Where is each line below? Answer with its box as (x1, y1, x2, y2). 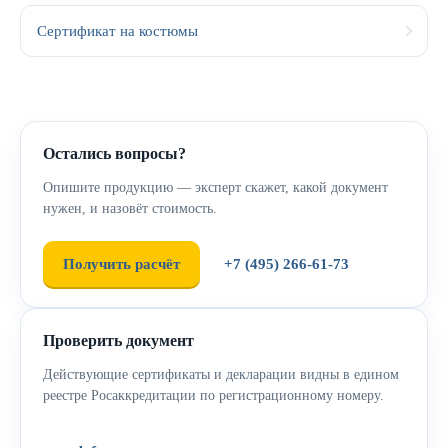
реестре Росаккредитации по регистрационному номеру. (43, 388, 384, 403)
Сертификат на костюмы (37, 23, 198, 39)
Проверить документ (43, 332, 194, 349)
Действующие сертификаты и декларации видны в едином (43, 367, 399, 382)
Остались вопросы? (43, 145, 186, 162)
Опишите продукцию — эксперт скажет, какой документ (43, 180, 388, 195)
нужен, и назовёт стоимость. (43, 201, 217, 216)
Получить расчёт (63, 256, 180, 272)
